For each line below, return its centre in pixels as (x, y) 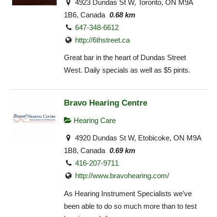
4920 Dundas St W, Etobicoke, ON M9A (137, 138)
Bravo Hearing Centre (106, 102)
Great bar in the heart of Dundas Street (125, 58)
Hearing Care (94, 120)
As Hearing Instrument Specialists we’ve (128, 193)
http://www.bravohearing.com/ (122, 176)
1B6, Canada (85, 15)
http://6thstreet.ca (103, 40)
